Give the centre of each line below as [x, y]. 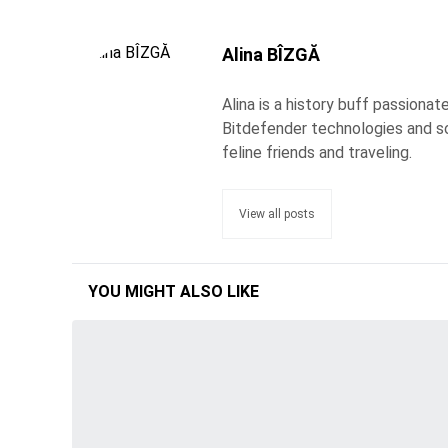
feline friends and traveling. [317, 153]
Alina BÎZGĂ [271, 55]
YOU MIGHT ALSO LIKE [173, 292]
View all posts [277, 214]
